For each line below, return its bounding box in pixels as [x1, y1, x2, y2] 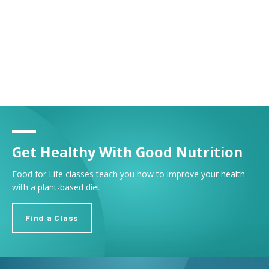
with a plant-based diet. [12, 181, 102, 193]
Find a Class [25, 213, 79, 223]
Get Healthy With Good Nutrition [12, 142, 243, 162]
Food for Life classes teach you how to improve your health [12, 168, 245, 180]
